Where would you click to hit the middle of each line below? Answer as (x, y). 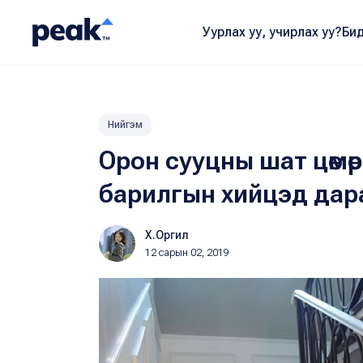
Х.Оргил (167, 235)
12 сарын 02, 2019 (187, 253)
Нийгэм (125, 125)
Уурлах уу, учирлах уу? (272, 32)
